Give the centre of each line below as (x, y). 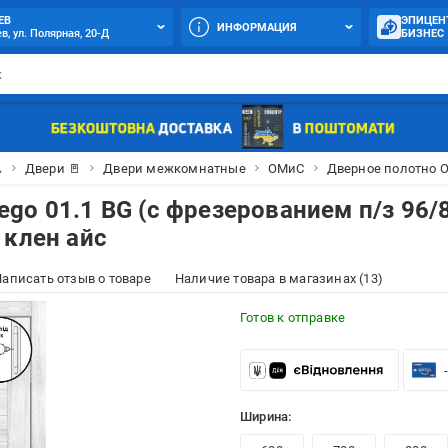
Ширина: (267, 416)
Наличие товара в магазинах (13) (278, 278)
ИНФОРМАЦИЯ (257, 27)
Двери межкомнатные (174, 168)
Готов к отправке (292, 317)
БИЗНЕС (422, 33)
